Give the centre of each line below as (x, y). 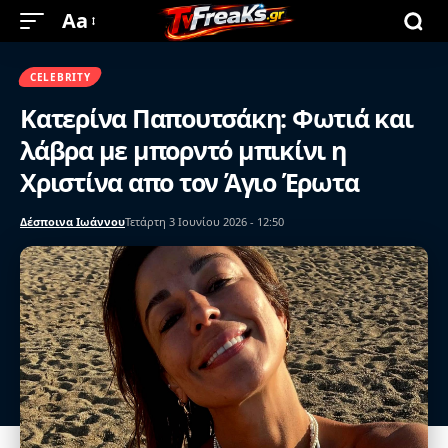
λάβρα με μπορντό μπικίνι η (183, 150)
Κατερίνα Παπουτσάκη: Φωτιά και (216, 118)
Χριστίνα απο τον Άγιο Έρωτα (189, 182)
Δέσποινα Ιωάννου (72, 221)
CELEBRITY (60, 77)
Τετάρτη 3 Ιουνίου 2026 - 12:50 (204, 221)
